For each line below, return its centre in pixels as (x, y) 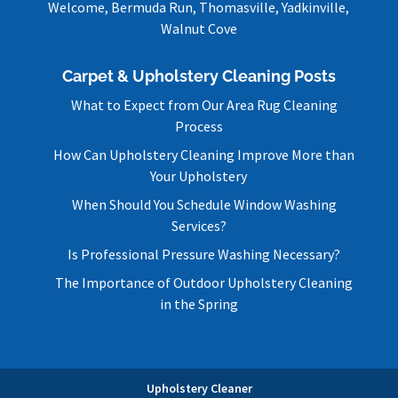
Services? (199, 225)
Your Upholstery (199, 175)
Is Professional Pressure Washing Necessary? (204, 254)
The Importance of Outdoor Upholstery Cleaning (204, 282)
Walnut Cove (199, 28)
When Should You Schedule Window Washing (204, 204)
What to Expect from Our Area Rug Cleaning (204, 104)
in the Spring (199, 303)
